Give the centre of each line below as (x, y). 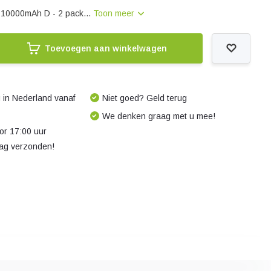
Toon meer (115, 13)
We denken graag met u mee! (158, 116)
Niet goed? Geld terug (144, 98)
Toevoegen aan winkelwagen (106, 48)
